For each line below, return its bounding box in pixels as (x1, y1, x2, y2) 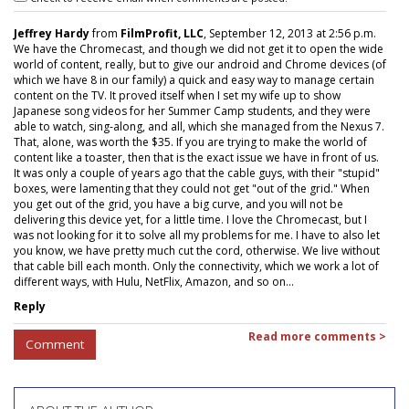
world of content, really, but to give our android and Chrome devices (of (14, 56, 386, 72)
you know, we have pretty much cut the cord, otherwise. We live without (14, 242, 380, 258)
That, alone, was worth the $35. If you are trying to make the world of (14, 133, 367, 150)
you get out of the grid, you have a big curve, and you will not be (14, 195, 343, 212)
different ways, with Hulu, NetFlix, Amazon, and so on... (14, 273, 294, 289)
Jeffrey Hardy (14, 25, 89, 41)
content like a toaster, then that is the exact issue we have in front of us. (14, 149, 379, 165)
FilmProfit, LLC (121, 25, 204, 41)
